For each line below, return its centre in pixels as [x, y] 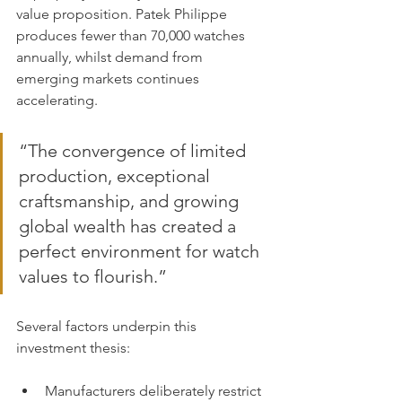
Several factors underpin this [108, 326]
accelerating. [57, 100]
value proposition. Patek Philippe [123, 14]
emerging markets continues [109, 79]
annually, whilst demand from [111, 57]
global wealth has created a [130, 226]
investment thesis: [73, 348]
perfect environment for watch [141, 251]
